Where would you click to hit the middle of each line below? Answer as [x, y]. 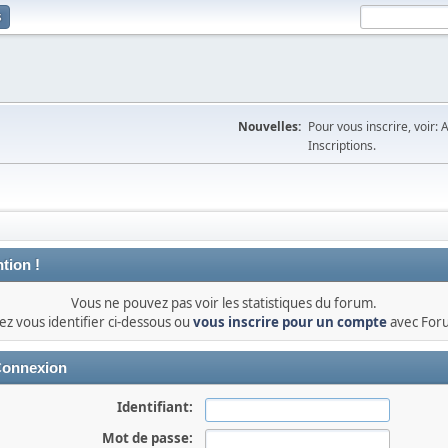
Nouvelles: [269, 126]
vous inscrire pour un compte [290, 322]
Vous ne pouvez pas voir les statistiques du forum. [224, 303]
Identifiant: [154, 407]
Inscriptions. [342, 145]
